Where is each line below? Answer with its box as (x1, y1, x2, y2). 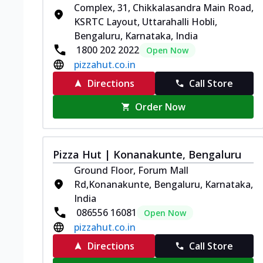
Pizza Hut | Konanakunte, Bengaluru (53, 147, 241, 161)
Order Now (135, 100, 186, 113)
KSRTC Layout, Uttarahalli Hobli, (74, 15, 217, 28)
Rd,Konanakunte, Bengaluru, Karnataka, (74, 177, 253, 191)
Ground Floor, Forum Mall (74, 163, 188, 177)
